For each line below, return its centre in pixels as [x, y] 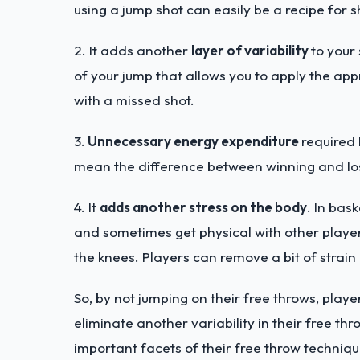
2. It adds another [133, 51]
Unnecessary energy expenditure [193, 141]
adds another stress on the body [203, 207]
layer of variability [251, 51]
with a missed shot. [134, 100]
